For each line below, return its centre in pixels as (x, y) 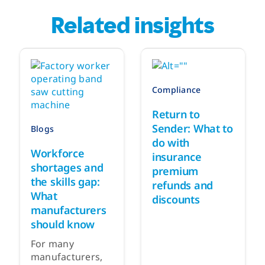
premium (175, 171)
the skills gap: (65, 181)
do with (171, 142)
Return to (176, 114)
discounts (176, 199)
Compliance (177, 89)
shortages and (67, 167)
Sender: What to (193, 128)
